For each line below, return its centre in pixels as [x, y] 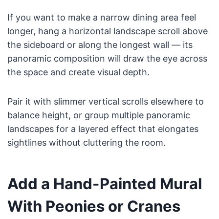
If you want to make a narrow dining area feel [101, 18]
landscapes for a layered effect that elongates [103, 129]
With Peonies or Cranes [94, 206]
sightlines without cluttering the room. [86, 143]
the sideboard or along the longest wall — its [100, 45]
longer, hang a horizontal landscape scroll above [107, 31]
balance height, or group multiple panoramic [99, 115]
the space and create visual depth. [78, 72]
